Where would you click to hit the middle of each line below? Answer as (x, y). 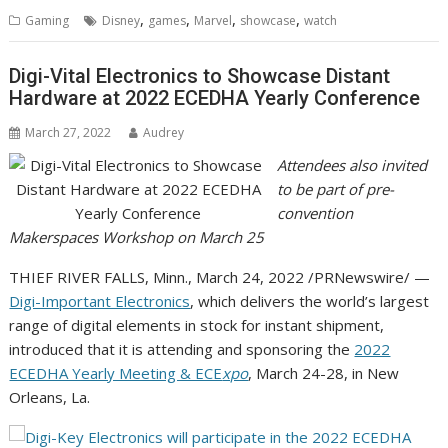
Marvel (213, 21)
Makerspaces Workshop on (104, 236)
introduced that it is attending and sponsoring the (182, 348)
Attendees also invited (351, 164)
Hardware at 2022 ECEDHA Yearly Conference (215, 97)
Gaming (47, 21)
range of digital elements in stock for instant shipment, (197, 324)
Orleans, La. (50, 396)
